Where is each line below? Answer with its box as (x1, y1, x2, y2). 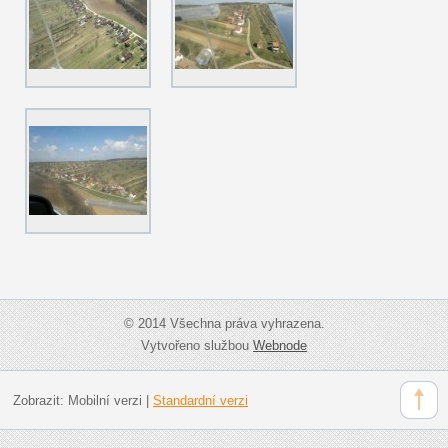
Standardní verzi (152, 393, 248, 409)
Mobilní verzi (67, 393, 142, 409)
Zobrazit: (12, 393, 68, 409)
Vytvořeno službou (141, 337, 253, 353)
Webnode (253, 337, 307, 353)
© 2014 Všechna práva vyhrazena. (123, 315, 325, 331)
